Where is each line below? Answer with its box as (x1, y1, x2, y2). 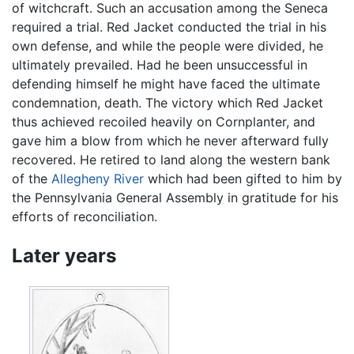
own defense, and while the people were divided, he (12, 37, 323, 54)
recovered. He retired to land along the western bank (12, 151, 330, 168)
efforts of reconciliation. (12, 208, 157, 224)
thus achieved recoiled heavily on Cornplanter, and (12, 113, 315, 130)
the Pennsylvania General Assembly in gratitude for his (12, 189, 338, 205)
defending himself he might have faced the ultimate (12, 75, 320, 92)
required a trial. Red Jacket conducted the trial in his (12, 18, 326, 35)
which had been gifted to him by (144, 170, 342, 186)
